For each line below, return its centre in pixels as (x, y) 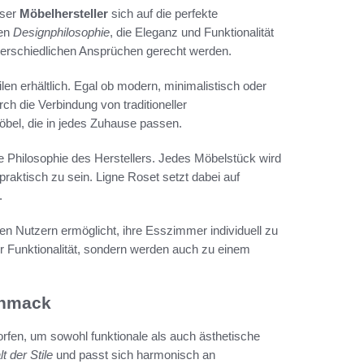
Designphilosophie (61, 32)
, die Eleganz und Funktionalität (192, 32)
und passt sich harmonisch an (134, 354)
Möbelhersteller (64, 14)
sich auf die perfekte (163, 14)
